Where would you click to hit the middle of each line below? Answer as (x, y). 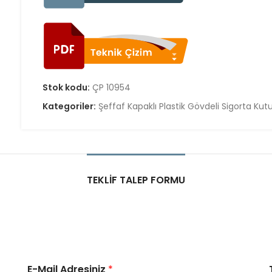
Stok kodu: (67, 87)
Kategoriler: (70, 106)
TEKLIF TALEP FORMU (136, 180)
